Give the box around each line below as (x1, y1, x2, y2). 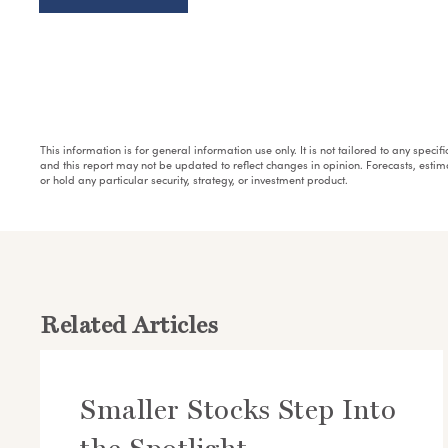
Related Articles (40, 310, 218, 339)
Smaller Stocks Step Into (80, 393, 397, 427)
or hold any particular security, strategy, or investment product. (40, 171, 348, 187)
